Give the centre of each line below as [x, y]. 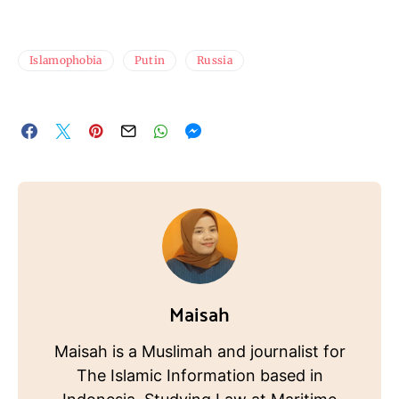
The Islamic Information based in [199, 376]
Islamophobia [66, 61]
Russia [215, 61]
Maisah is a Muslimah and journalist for [199, 352]
